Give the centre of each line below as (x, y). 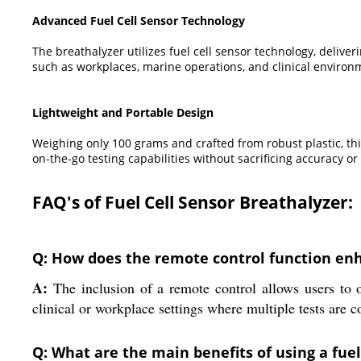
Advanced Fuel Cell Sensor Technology (139, 21)
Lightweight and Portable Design (123, 113)
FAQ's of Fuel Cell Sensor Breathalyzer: (193, 203)
